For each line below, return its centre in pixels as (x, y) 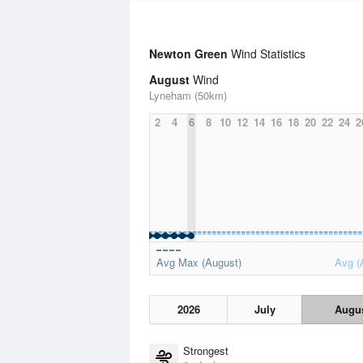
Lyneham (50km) (188, 95)
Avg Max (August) (199, 262)
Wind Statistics (267, 53)
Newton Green (188, 53)
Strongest (206, 350)
